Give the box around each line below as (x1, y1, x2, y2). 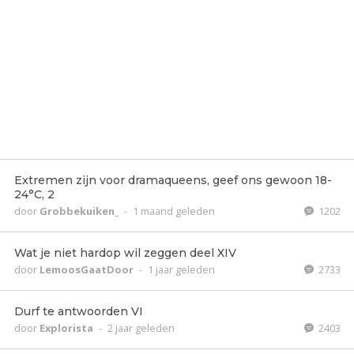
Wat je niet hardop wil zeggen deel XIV (14, 246, 236, 260)
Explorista (40, 321, 96, 335)
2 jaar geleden (107, 321, 175, 335)
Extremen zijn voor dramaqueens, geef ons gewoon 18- (14, 173, 332, 187)
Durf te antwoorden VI (14, 304, 143, 318)
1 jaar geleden (148, 262, 215, 277)
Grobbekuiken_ (40, 204, 121, 218)
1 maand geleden (133, 204, 215, 218)
